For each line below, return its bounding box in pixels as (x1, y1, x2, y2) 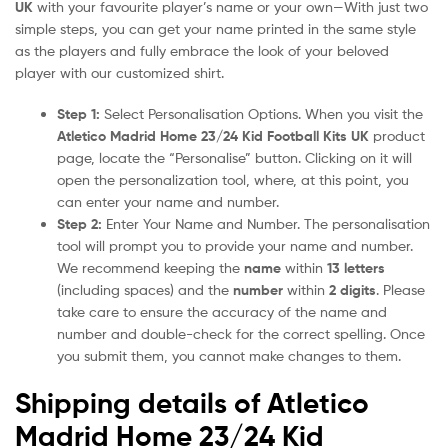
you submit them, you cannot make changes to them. (57, 347, 401, 365)
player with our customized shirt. (15, 63, 224, 81)
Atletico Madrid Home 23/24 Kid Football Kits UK (57, 127, 369, 146)
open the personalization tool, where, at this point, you (57, 171, 409, 189)
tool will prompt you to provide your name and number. (57, 237, 413, 255)
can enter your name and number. (57, 193, 279, 211)
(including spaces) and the (57, 281, 233, 299)
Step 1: (57, 105, 100, 124)
